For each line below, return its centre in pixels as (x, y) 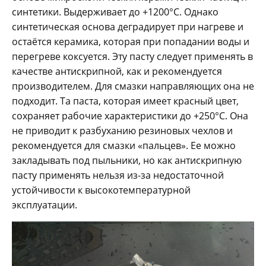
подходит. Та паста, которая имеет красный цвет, (125, 101)
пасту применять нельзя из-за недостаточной (118, 175)
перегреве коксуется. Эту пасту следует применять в (132, 57)
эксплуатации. (45, 205)
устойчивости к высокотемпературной (101, 190)
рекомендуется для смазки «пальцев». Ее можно (124, 146)
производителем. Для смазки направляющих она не (133, 86)
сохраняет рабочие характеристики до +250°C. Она (130, 116)
